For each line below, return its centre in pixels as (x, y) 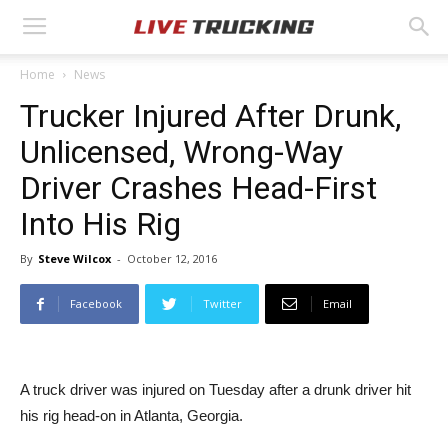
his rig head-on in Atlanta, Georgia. (131, 415)
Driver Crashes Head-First (198, 188)
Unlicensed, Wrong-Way (181, 152)
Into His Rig (100, 224)
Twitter (222, 303)
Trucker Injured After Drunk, (210, 116)
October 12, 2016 (172, 258)
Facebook (96, 303)
